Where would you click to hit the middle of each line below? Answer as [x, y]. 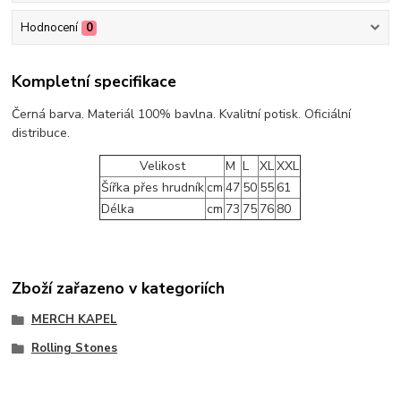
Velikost [162, 166]
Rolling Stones [74, 349]
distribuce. [41, 132]
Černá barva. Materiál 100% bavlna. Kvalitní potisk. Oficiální [182, 114]
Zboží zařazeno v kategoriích [119, 289]
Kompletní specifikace [94, 82]
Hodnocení [49, 28]
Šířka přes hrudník [153, 187]
